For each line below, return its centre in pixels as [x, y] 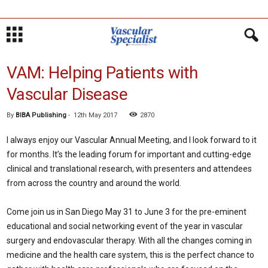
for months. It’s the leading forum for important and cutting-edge [129, 154]
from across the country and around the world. [94, 183]
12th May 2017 [95, 115]
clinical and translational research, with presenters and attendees [129, 169]
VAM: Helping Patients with [102, 73]
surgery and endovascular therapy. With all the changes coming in [129, 240]
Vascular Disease [67, 94]
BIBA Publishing [41, 115]
